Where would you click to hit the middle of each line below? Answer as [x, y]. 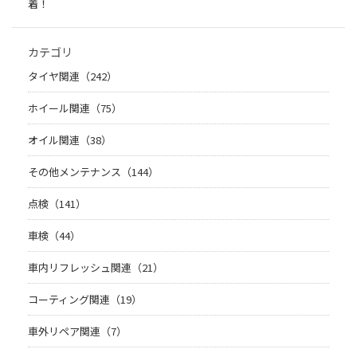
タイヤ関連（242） [73, 76]
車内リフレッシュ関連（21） [96, 268]
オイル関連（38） [70, 140]
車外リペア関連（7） [77, 331]
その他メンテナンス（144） [93, 172]
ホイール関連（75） [75, 108]
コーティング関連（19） [85, 300]
